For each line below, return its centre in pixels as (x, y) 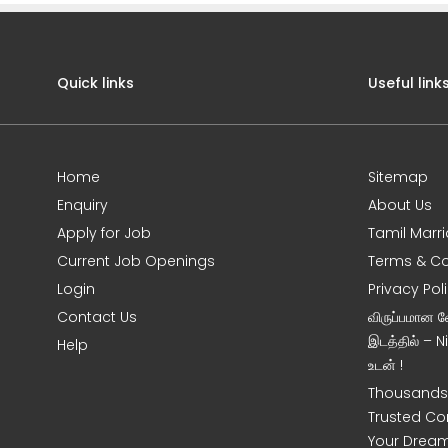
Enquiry (83, 205)
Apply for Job (104, 233)
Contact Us (97, 317)
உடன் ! (386, 365)
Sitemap (398, 177)
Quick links (96, 83)
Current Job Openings (136, 261)
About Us (400, 205)
